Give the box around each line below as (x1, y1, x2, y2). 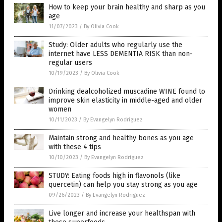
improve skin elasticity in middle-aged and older (49, 96, 202, 105)
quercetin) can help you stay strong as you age (49, 180, 198, 189)
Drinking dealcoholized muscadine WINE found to (49, 87, 205, 96)
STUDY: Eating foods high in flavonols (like (49, 171, 180, 180)
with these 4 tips (49, 142, 101, 151)
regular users (49, 58, 92, 67)
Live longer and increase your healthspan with (49, 209, 195, 218)
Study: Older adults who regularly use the (49, 40, 182, 49)
